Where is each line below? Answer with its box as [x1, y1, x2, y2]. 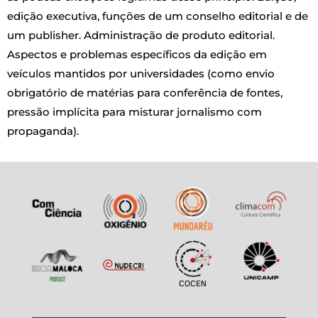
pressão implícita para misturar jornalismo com [7, 105, 262, 119]
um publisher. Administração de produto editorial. [7, 28, 275, 43]
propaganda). [7, 124, 79, 138]
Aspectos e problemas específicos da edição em [7, 48, 267, 62]
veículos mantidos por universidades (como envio [7, 67, 275, 81]
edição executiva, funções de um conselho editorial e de [7, 9, 308, 23]
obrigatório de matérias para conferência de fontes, [7, 86, 283, 100]
